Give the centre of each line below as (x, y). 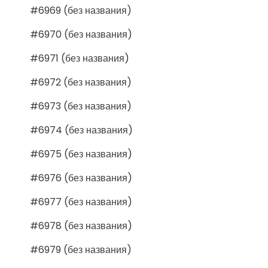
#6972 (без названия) (81, 82)
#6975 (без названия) (81, 154)
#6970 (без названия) (81, 34)
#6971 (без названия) (80, 58)
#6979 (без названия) (81, 249)
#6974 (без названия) (81, 130)
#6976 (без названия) (81, 178)
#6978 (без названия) (81, 226)
